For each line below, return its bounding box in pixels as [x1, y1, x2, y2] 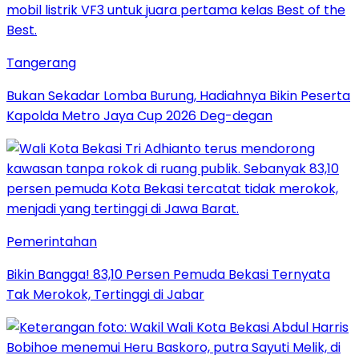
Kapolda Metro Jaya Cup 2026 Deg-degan [6, 106, 272, 125]
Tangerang [6, 53, 76, 72]
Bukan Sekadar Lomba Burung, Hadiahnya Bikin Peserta [6, 86, 350, 105]
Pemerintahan [6, 232, 97, 251]
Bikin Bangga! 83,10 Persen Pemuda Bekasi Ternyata [6, 264, 330, 284]
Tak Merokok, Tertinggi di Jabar [6, 284, 204, 304]
